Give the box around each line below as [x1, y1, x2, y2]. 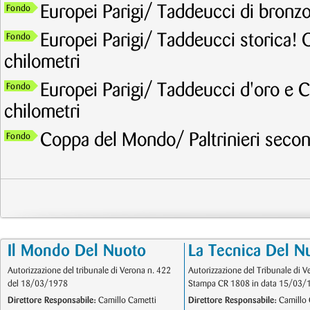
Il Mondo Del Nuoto [8, 244, 146, 259]
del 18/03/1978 [8, 280, 68, 288]
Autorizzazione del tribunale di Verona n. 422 [8, 266, 171, 275]
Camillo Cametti [96, 296, 156, 304]
